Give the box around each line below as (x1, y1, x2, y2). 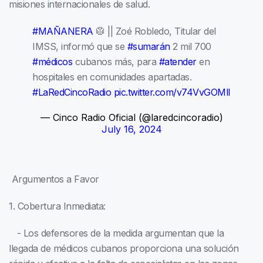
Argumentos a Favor (9, 173, 99, 186)
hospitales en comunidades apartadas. (32, 71, 191, 83)
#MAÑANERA (32, 25, 93, 38)
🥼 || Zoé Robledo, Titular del (93, 25, 216, 38)
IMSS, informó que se (32, 41, 127, 53)
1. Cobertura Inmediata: (9, 200, 106, 213)
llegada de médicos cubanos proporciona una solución (9, 242, 239, 255)
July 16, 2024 (101, 123, 162, 136)
